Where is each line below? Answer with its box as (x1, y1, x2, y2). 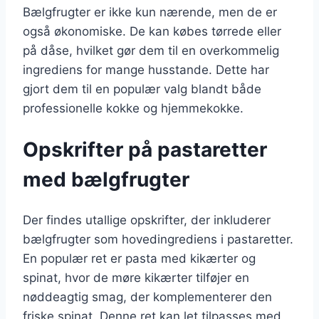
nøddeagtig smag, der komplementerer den (23, 290, 272, 305)
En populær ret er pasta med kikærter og (23, 251, 256, 266)
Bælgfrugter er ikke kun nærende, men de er (23, 4, 277, 19)
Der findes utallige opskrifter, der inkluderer (23, 213, 271, 228)
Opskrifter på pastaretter (23, 137, 267, 162)
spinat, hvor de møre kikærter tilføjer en (23, 271, 249, 286)
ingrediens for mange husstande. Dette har (23, 62, 269, 77)
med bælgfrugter (23, 167, 189, 192)
